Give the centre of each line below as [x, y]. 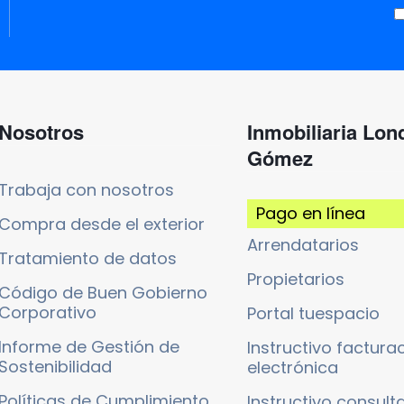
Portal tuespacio [313, 313]
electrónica [292, 367]
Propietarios [295, 279]
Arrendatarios [303, 244]
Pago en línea [310, 213]
